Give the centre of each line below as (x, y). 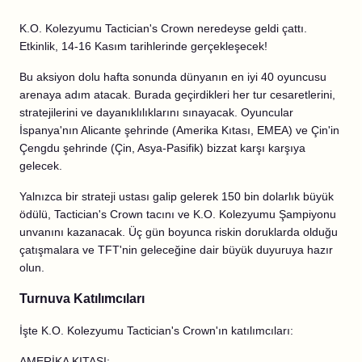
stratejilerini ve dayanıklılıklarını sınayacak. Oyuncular (156, 112)
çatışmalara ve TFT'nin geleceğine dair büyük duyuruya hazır (176, 250)
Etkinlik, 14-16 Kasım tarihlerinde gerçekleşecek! (143, 46)
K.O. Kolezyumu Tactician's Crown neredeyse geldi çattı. (163, 28)
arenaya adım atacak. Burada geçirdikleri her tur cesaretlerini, (177, 95)
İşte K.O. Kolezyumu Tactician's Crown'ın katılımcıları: (156, 330)
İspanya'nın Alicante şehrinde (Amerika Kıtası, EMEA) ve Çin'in (179, 130)
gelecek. (41, 166)
